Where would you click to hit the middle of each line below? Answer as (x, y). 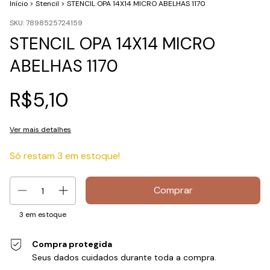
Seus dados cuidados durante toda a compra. (124, 258)
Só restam (33, 156)
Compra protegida (72, 244)
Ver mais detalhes (40, 130)
